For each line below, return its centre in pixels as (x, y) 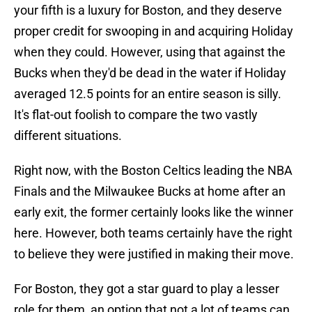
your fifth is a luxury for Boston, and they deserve (148, 10)
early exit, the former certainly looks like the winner (154, 212)
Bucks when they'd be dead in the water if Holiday (150, 73)
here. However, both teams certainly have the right (153, 233)
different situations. (68, 136)
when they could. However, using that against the (150, 52)
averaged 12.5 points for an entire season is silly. (148, 94)
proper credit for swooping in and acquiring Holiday (154, 31)
